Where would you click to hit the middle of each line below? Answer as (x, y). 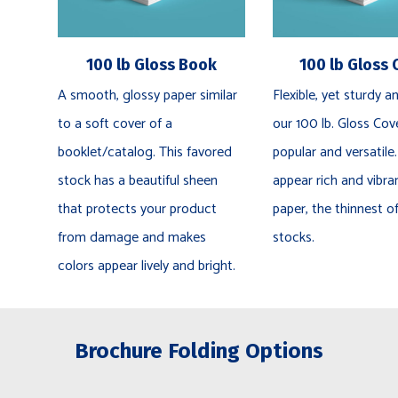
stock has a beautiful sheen (137, 181)
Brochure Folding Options (199, 350)
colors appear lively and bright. (146, 267)
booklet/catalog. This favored (144, 153)
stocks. (294, 238)
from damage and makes (131, 238)
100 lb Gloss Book (151, 65)
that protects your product (137, 210)
